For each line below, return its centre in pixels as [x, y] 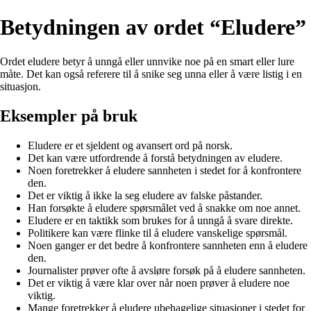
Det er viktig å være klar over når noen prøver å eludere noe [159, 283]
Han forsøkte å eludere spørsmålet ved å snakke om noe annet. [164, 208]
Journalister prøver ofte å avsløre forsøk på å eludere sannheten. [167, 270]
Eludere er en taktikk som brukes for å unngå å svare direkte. [160, 220]
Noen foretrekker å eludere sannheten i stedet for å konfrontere [165, 170]
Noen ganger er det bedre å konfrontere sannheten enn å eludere [168, 245]
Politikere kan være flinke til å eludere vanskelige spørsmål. [158, 233]
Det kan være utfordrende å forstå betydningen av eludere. [155, 158]
